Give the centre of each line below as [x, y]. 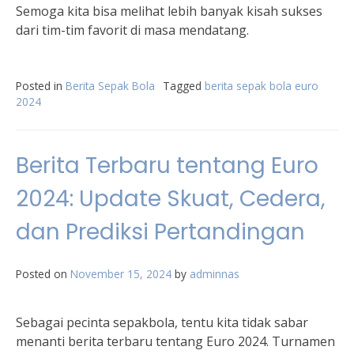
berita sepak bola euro [262, 86]
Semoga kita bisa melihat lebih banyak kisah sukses [169, 11]
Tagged [184, 86]
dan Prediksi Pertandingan [160, 232]
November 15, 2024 [121, 274]
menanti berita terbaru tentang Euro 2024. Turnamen [175, 341]
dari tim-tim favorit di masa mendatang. [132, 30]
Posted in [41, 86]
